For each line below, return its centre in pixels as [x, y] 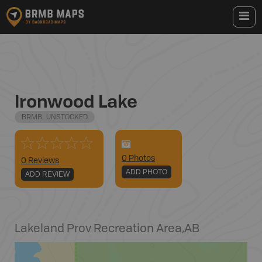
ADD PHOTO [146, 172]
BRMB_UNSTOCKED [55, 118]
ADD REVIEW [47, 174]
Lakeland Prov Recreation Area [98, 229]
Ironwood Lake [76, 101]
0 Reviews [40, 161]
